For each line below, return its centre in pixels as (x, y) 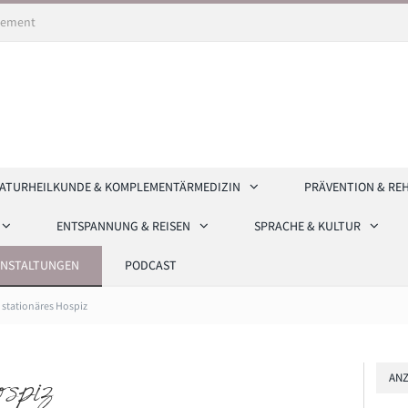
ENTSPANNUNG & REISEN (123, 226)
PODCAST (151, 265)
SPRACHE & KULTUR (307, 226)
